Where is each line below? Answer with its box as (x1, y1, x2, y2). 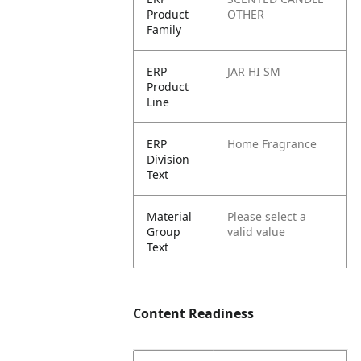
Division (147, 151, 190, 167)
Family (147, 22, 182, 37)
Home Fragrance (227, 136, 317, 151)
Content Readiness (133, 305, 255, 322)
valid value (227, 224, 286, 239)
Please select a (227, 209, 307, 224)
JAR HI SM (227, 64, 281, 79)
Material (147, 209, 193, 224)
